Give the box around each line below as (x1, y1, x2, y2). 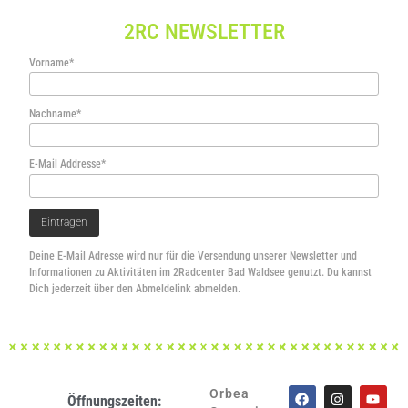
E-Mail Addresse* (29, 158, 106, 171)
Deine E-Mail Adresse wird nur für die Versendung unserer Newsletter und (29, 250, 357, 263)
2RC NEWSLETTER (123, 19, 285, 46)
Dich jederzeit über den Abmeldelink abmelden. (29, 282, 240, 296)
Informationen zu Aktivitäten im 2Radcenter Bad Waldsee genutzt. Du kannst (29, 266, 372, 280)
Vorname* (29, 56, 74, 69)
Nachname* (29, 107, 81, 120)
